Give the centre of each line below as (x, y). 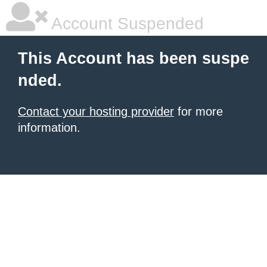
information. (49, 128)
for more (198, 111)
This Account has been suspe (133, 58)
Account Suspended (126, 24)
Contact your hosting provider (96, 111)
